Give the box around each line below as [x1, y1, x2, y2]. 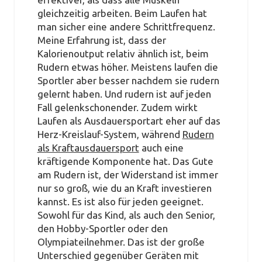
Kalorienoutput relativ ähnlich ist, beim [37, 48, 209, 60]
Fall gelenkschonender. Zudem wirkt [37, 102, 198, 113]
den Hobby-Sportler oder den [37, 223, 168, 235]
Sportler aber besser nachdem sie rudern [37, 75, 219, 87]
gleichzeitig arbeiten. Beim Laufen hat [37, 8, 207, 19]
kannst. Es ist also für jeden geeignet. [37, 196, 204, 208]
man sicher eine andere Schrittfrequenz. [37, 21, 215, 33]
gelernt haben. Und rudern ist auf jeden [37, 88, 211, 100]
